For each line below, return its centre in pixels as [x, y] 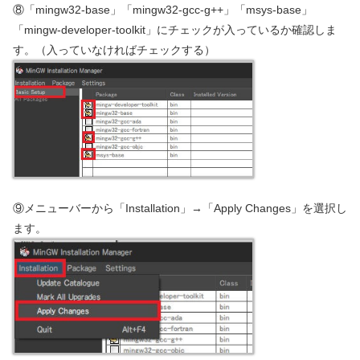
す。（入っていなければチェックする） [114, 49]
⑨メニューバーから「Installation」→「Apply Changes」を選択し [180, 208]
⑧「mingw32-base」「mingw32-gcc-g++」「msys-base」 [163, 9]
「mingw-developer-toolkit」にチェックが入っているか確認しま [175, 29]
